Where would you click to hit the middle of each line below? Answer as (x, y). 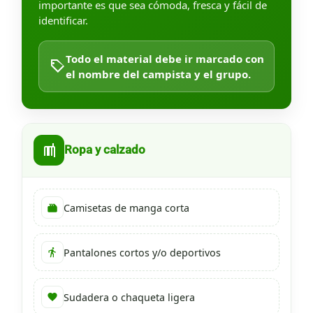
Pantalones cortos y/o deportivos (142, 252)
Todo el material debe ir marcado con (165, 59)
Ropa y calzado (105, 150)
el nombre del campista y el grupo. (158, 74)
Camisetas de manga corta (126, 208)
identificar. (63, 21)
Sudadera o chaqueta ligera (129, 297)
